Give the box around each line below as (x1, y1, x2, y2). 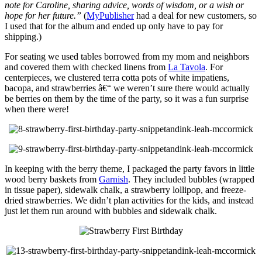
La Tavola (168, 61, 205, 72)
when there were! (5, 104, 69, 114)
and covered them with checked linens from (5, 61, 168, 72)
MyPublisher (87, 10, 134, 20)
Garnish (99, 174, 128, 184)
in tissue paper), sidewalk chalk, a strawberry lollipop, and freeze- (5, 184, 246, 195)
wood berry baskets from (5, 174, 99, 184)
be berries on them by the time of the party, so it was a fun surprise (5, 93, 249, 104)
